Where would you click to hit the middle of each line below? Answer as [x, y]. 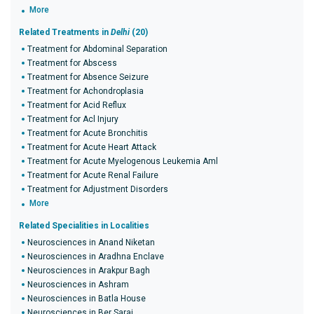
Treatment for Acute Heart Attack [92, 147]
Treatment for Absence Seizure [88, 77]
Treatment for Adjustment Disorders [98, 189]
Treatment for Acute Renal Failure [93, 175]
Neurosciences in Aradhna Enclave [96, 257]
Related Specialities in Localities [84, 226]
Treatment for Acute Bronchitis [88, 133]
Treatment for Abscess [72, 63]
